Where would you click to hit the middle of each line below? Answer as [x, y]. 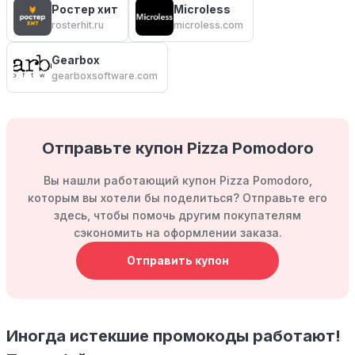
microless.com [208, 25]
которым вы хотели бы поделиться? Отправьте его [177, 198]
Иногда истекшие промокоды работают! [174, 336]
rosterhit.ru [78, 25]
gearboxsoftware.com [105, 76]
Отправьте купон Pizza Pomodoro [177, 149]
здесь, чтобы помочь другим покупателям [177, 216]
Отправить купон [177, 261]
